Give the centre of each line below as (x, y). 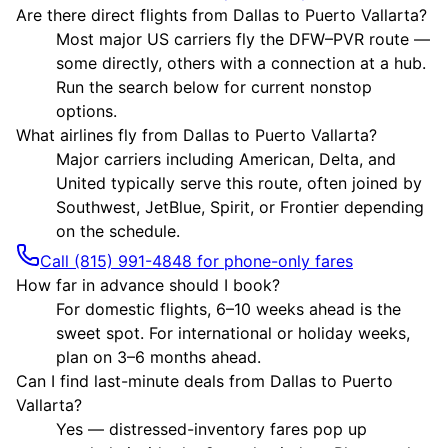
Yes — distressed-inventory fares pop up (211, 428)
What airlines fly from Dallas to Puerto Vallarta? (196, 134)
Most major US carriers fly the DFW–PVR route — (243, 38)
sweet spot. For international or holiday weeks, (233, 332)
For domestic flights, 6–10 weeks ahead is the (228, 308)
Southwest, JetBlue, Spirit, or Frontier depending (240, 206)
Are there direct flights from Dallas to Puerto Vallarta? (221, 14)
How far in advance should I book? (148, 284)
